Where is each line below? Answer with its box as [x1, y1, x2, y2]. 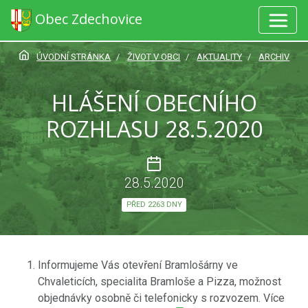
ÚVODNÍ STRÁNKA [36, 52, 111, 62]
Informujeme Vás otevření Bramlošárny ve [38, 258, 238, 272]
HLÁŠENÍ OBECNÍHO [51, 87, 257, 118]
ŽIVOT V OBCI [127, 52, 181, 62]
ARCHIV [258, 52, 290, 62]
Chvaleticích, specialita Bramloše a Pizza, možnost [38, 274, 281, 288]
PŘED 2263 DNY [126, 200, 182, 210]
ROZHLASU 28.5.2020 [45, 113, 263, 144]
